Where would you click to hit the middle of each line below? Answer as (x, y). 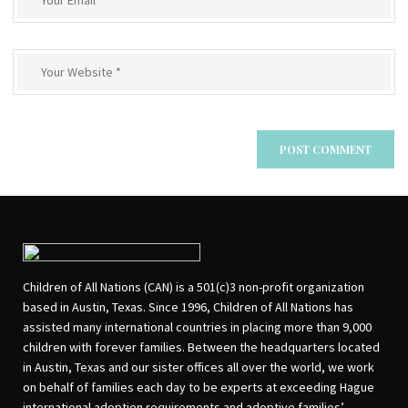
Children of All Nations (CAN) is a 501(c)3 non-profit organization (194, 287)
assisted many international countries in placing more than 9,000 (197, 327)
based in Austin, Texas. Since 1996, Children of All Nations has (188, 307)
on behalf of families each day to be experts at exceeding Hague (199, 387)
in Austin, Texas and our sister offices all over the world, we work (199, 367)
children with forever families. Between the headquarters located (201, 347)
